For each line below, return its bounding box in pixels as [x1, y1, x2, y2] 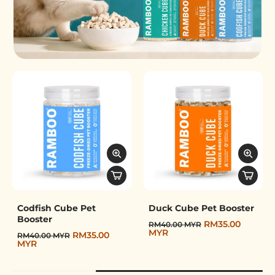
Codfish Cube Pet [34, 203, 113, 214]
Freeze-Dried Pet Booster [41, 108, 234, 126]
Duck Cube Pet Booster [165, 203, 271, 214]
